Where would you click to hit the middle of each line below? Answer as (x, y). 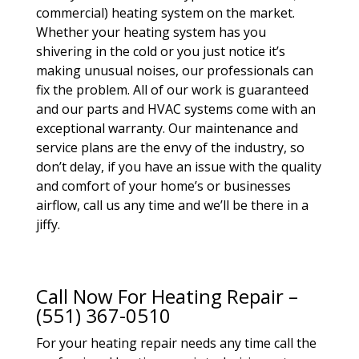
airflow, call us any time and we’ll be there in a (172, 205)
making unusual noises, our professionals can (174, 71)
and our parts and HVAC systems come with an (175, 109)
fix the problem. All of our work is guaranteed (172, 90)
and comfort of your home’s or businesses (163, 186)
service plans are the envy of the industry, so (170, 147)
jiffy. (48, 224)
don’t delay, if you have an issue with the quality (178, 167)
